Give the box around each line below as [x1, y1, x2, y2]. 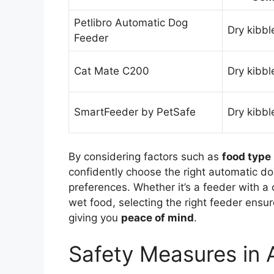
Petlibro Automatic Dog [74, 17, 188, 29]
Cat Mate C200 [74, 65, 149, 78]
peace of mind [121, 211, 194, 224]
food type [222, 150, 271, 163]
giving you [68, 211, 121, 224]
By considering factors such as [68, 150, 222, 163]
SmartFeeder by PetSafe [74, 106, 196, 119]
